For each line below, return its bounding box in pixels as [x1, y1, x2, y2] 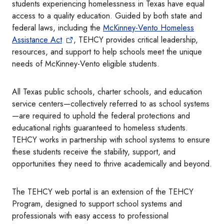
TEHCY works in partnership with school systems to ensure [12, 134, 210, 146]
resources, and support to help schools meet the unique [12, 46, 202, 58]
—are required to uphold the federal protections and [12, 110, 190, 122]
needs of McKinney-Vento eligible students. [12, 58, 159, 70]
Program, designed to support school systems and [12, 198, 182, 210]
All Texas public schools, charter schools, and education [12, 86, 202, 98]
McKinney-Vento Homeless [103, 22, 194, 34]
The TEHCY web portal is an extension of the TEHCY [12, 186, 193, 198]
